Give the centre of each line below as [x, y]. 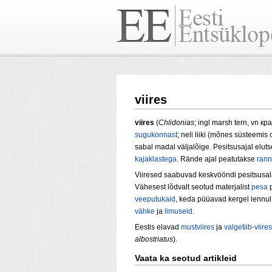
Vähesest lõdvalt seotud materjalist [193, 187]
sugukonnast [156, 135]
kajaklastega [156, 159]
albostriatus [154, 240]
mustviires [198, 227]
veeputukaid [155, 199]
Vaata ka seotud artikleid [186, 258]
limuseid [178, 212]
